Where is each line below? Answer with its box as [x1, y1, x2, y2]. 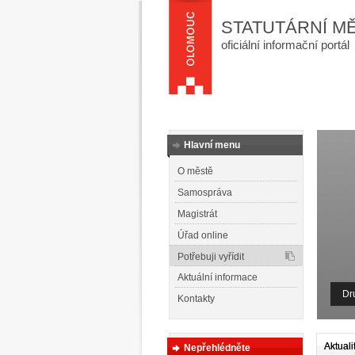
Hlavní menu [184, 139, 240, 151]
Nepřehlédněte [184, 342, 250, 353]
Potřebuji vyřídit [177, 251, 244, 262]
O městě [177, 166, 213, 177]
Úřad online [177, 230, 228, 241]
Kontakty [177, 293, 215, 304]
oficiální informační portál [221, 38, 349, 52]
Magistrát [177, 208, 217, 219]
